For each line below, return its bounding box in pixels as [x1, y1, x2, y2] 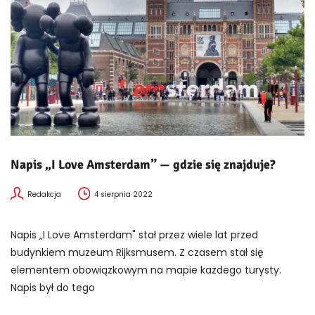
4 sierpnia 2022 [94, 188, 153, 200]
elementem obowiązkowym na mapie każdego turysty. [11, 262, 281, 277]
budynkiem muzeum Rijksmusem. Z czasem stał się [11, 245, 264, 259]
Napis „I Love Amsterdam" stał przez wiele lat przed [11, 227, 258, 242]
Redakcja [27, 188, 61, 200]
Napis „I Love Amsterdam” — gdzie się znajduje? [11, 156, 276, 172]
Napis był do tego [11, 280, 95, 295]
